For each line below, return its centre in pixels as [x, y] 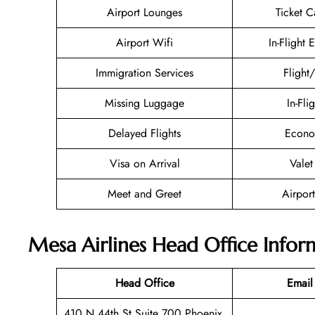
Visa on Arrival [144, 164]
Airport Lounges [144, 13]
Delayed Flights [144, 134]
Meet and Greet [144, 194]
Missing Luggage [144, 103]
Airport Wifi [144, 43]
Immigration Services [144, 73]
